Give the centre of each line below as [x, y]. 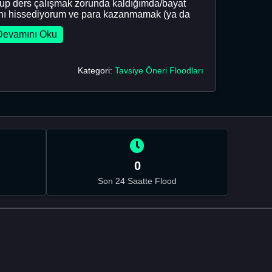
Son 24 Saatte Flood [137, 181]
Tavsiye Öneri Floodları [159, 70]
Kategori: [96, 70]
